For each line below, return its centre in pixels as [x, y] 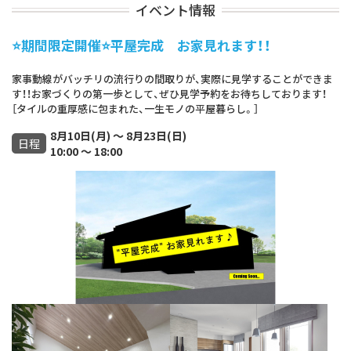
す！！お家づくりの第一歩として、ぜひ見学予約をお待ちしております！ [169, 94]
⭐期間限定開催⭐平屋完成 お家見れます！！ [141, 45]
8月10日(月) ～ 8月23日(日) [118, 136]
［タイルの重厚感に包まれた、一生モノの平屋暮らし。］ [135, 109]
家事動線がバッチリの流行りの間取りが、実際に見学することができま [172, 79]
